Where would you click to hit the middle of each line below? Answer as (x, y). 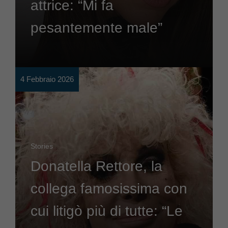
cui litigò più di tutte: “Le (107, 211)
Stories (42, 146)
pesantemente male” (96, 28)
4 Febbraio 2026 (47, 79)
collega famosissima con (109, 189)
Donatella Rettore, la (96, 166)
